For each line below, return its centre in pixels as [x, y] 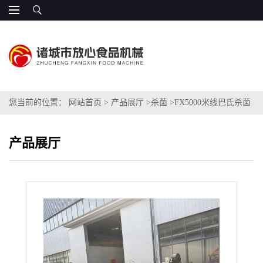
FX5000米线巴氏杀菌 [213, 102]
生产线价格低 [33, 126]
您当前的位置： [39, 102]
